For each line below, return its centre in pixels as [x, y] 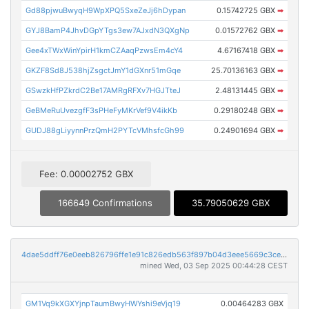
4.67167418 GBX [247, 50]
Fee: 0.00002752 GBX [86, 173]
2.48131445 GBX [246, 90]
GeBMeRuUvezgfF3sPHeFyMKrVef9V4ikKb [102, 110]
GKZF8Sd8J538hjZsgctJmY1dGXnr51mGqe [103, 70]
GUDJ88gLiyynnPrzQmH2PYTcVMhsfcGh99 [105, 130]
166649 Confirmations [105, 203]
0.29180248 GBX [245, 110]
